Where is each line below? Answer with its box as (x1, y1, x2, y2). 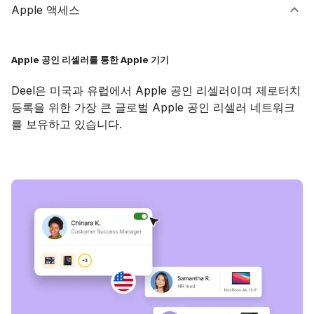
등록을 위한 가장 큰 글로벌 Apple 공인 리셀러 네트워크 (11, 100, 295, 114)
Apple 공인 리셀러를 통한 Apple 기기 (11, 53, 169, 65)
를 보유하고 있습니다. (11, 116, 122, 131)
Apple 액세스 (11, 2, 80, 17)
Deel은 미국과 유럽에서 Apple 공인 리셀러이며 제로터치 (11, 83, 301, 97)
